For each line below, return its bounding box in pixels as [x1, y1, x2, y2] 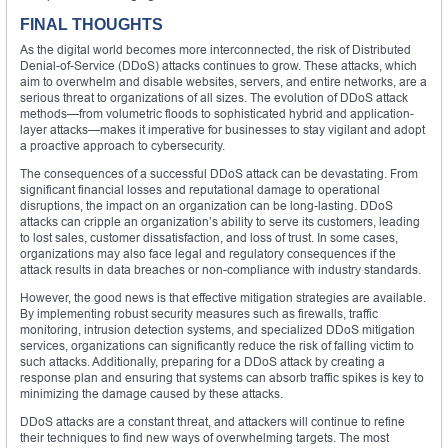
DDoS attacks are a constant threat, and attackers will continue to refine [20, 413, 405, 429]
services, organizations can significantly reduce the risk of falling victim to [20, 337, 414, 353]
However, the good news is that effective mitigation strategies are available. [20, 289, 426, 305]
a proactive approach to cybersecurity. [20, 137, 225, 153]
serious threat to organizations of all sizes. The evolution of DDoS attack [20, 89, 408, 105]
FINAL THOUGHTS [20, 15, 163, 33]
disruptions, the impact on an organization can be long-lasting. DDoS [20, 197, 393, 213]
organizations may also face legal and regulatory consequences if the [20, 245, 396, 261]
